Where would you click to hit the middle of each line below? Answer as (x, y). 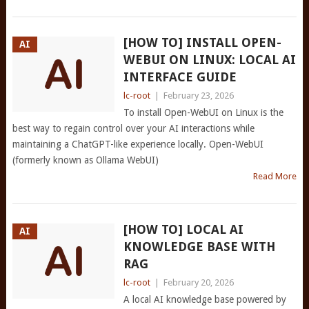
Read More (275, 176)
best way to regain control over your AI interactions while (133, 128)
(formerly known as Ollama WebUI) (85, 160)
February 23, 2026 (198, 96)
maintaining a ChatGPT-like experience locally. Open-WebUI (138, 144)
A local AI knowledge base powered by (205, 299)
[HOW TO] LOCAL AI (183, 229)
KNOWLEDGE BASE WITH (199, 247)
